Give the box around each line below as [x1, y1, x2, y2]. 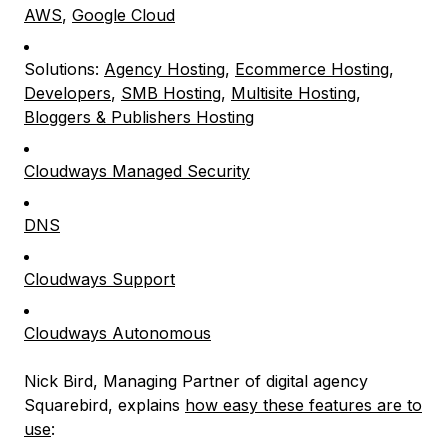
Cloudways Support [24, 268, 175, 289]
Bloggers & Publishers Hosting [24, 106, 254, 127]
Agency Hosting [104, 58, 225, 79]
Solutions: [24, 58, 104, 79]
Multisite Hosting [231, 82, 356, 103]
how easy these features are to [185, 394, 422, 415]
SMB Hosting [121, 82, 221, 103]
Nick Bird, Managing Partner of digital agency [24, 370, 368, 391]
